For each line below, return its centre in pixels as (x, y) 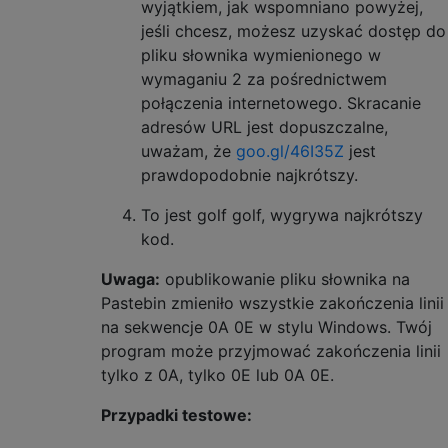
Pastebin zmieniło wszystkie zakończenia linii (272, 302)
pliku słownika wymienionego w (261, 54)
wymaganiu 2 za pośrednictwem (264, 78)
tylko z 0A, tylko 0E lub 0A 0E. (217, 374)
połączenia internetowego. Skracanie (281, 102)
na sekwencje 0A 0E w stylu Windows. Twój (266, 326)
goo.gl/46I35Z (290, 150)
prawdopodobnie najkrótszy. (249, 174)
